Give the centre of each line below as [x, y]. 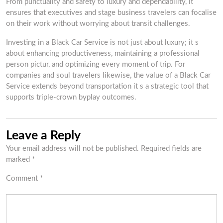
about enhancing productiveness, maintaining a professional [103, 54]
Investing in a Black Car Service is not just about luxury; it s [102, 43]
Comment [23, 178]
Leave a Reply [43, 136]
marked [19, 160]
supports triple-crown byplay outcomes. [71, 97]
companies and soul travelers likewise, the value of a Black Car [108, 75]
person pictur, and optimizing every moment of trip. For [96, 64]
